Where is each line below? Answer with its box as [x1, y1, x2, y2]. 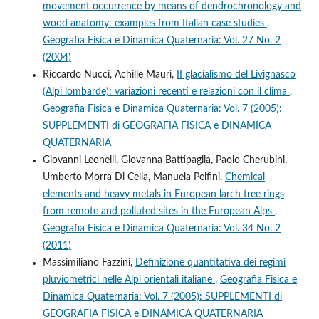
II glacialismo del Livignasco [176, 69, 296, 80]
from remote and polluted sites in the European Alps [42, 206, 275, 216]
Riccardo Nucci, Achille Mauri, [42, 69, 177, 80]
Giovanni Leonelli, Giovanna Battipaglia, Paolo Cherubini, [42, 155, 287, 165]
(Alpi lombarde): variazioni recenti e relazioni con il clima [42, 86, 290, 97]
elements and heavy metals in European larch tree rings [42, 189, 284, 199]
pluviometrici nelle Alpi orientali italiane [42, 274, 215, 285]
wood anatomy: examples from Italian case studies [42, 18, 267, 28]
